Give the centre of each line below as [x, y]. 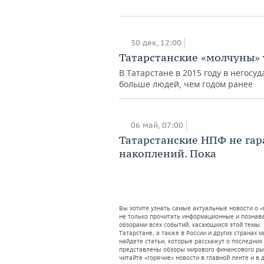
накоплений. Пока [168, 153]
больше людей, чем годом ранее [186, 84]
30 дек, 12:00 [156, 42]
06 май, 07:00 [157, 125]
